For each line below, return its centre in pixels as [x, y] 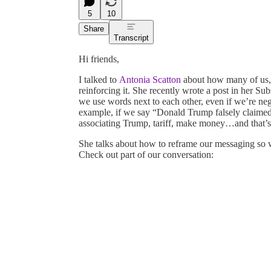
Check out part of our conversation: [146, 154]
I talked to [99, 79]
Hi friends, [99, 59]
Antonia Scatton [150, 79]
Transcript [131, 38]
